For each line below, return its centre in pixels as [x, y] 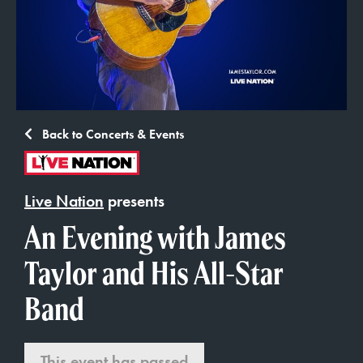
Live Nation [64, 201]
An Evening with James [155, 237]
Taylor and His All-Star [154, 273]
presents [134, 201]
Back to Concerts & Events [111, 134]
